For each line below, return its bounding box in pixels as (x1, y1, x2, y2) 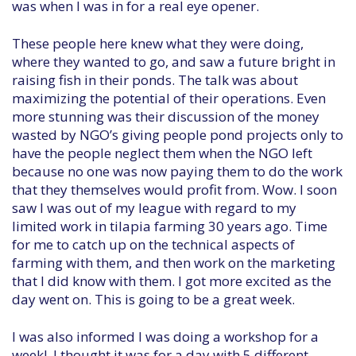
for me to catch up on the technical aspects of (12, 235, 295, 253)
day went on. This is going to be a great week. (12, 290, 295, 308)
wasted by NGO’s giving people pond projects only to (12, 126, 343, 144)
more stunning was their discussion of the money (12, 107, 319, 126)
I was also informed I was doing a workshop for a (12, 327, 319, 346)
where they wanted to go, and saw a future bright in (12, 52, 335, 71)
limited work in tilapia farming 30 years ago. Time (12, 217, 327, 235)
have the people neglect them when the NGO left (12, 144, 312, 162)
